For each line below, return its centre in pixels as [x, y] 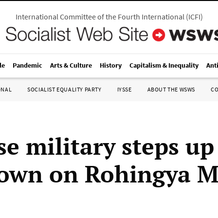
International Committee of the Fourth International [100, 17]
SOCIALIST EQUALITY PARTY [64, 89]
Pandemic [27, 65]
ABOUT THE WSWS [171, 89]
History [111, 65]
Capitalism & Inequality [164, 65]
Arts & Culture [71, 65]
